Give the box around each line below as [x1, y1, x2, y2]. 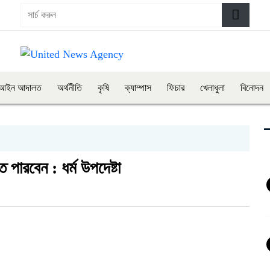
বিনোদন [240, 83, 263, 93]
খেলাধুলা [200, 83, 225, 93]
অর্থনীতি [57, 83, 82, 93]
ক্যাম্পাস [125, 83, 151, 93]
